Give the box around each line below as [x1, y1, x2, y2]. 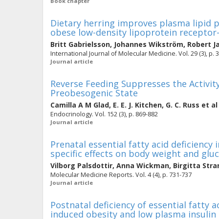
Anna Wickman [116, 161, 169, 170]
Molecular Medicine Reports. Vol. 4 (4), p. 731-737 [50, 171, 192, 179]
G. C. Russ [166, 100, 199, 109]
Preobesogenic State [50, 87, 138, 99]
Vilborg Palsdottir [50, 161, 112, 170]
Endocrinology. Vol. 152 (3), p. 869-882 [50, 110, 158, 118]
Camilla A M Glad [50, 100, 109, 109]
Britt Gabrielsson [50, 40, 110, 49]
